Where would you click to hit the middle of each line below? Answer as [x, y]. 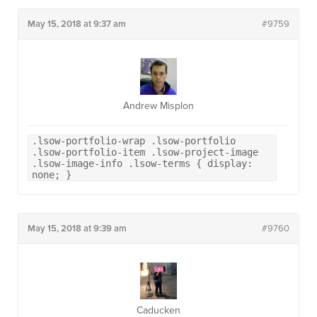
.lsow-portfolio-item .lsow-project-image [145, 152]
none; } [52, 175]
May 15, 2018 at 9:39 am [77, 229]
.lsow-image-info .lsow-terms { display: [142, 163]
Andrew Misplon [158, 106]
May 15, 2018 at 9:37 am [77, 24]
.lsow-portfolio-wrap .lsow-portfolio [134, 141]
